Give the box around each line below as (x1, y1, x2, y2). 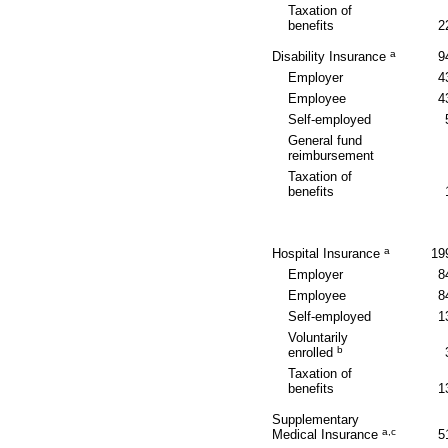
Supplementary (271, 411, 359, 427)
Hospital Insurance (271, 245, 384, 261)
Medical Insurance (271, 426, 382, 442)
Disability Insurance (271, 48, 390, 64)
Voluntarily (288, 329, 349, 345)
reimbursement (288, 147, 375, 163)
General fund (288, 132, 363, 148)
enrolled (288, 344, 338, 360)
